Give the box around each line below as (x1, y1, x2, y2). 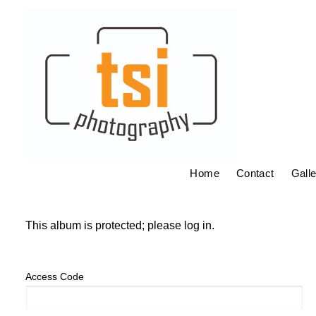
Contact (236, 167, 274, 179)
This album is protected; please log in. (25, 219, 214, 231)
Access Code (25, 271, 84, 282)
